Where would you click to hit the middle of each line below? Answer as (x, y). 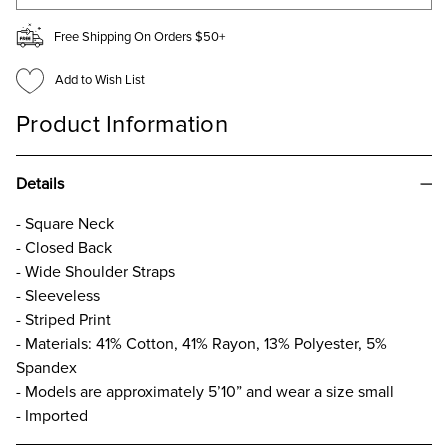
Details (40, 183)
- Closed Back (64, 247)
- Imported (52, 415)
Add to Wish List (100, 80)
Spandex (46, 367)
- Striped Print (63, 319)
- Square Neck (65, 223)
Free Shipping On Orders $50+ (139, 36)
